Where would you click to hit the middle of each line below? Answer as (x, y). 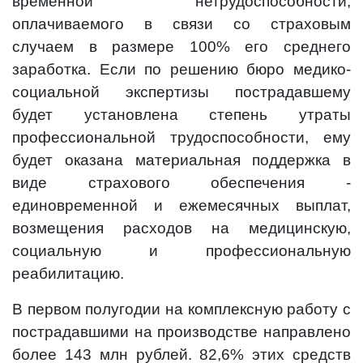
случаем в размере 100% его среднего (181, 47)
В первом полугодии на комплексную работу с (181, 309)
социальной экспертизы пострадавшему (181, 92)
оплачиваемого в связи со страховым (181, 24)
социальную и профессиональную (181, 251)
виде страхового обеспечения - (181, 183)
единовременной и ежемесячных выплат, (181, 205)
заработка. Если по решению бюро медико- (181, 69)
